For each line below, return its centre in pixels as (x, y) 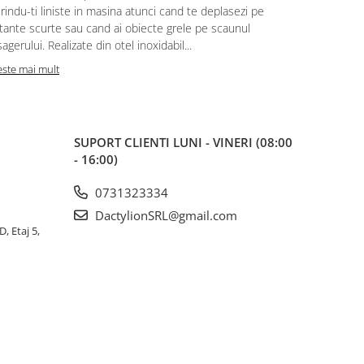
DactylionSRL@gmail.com (165, 215)
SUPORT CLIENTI (123, 142)
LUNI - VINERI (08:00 (233, 142)
